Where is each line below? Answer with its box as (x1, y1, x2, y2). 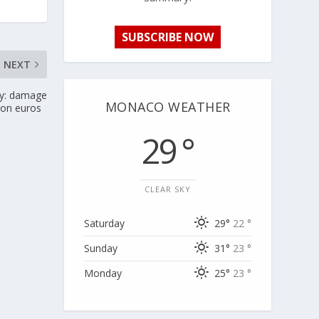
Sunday (84, 241, 118, 255)
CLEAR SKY (145, 183, 192, 194)
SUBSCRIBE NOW (122, 28, 214, 45)
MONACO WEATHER (105, 98, 231, 115)
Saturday (84, 216, 125, 230)
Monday (84, 266, 122, 280)
